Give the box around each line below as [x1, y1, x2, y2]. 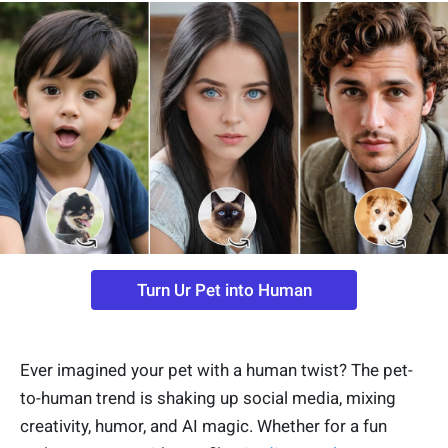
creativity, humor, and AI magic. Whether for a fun [20, 416, 387, 437]
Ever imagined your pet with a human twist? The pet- [20, 360, 413, 381]
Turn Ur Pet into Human [136, 280, 312, 301]
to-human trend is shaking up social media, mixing [20, 388, 396, 409]
